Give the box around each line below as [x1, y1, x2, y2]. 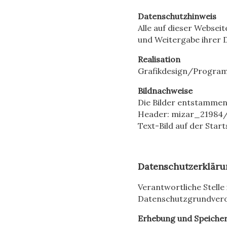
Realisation [138, 54, 180, 64]
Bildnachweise [138, 85, 193, 96]
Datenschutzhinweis [138, 11, 216, 21]
